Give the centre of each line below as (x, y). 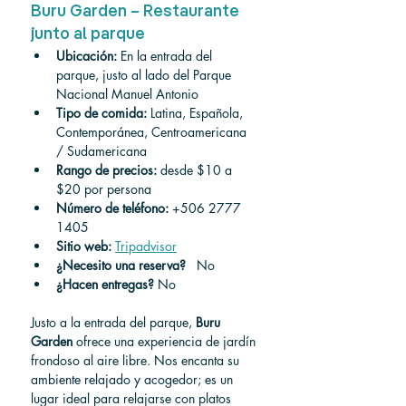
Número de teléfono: (112, 208)
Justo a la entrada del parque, (113, 322)
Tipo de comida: (101, 113)
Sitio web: (84, 246)
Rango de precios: (106, 170)
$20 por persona (104, 189)
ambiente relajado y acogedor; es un (134, 379)
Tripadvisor (146, 246)
